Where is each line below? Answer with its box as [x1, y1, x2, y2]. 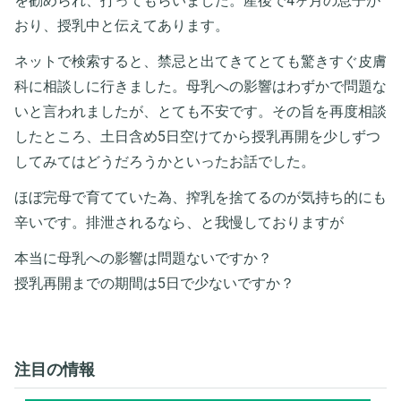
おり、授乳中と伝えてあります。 [14, 16, 229, 34]
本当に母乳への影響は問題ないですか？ [14, 249, 272, 267]
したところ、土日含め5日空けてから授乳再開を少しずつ [14, 127, 380, 145]
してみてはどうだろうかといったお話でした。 [14, 152, 315, 170]
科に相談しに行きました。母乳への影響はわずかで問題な [14, 77, 387, 95]
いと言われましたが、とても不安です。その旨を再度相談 [14, 102, 387, 120]
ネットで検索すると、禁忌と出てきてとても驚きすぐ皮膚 [14, 52, 387, 70]
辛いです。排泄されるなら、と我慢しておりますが [14, 213, 344, 231]
